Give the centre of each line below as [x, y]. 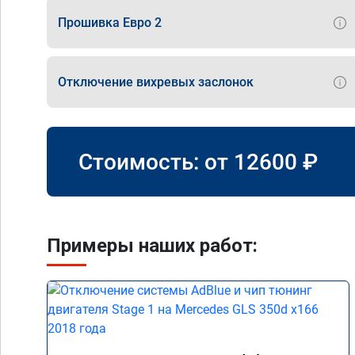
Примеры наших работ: [152, 246]
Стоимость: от [156, 162]
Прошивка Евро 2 [110, 22]
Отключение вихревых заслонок [156, 82]
